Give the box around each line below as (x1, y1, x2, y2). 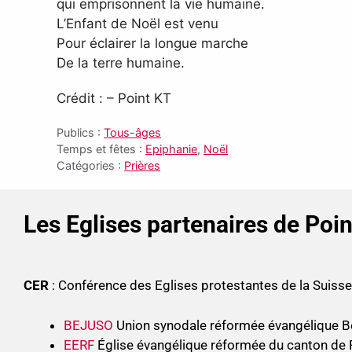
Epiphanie (145, 142, 197, 156)
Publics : (57, 126, 104, 140)
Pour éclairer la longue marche (57, 35, 248, 52)
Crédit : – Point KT (57, 90, 171, 107)
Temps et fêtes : (57, 142, 145, 156)
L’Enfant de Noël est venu (57, 16, 218, 32)
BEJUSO (64, 317, 116, 333)
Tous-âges (104, 126, 161, 140)
